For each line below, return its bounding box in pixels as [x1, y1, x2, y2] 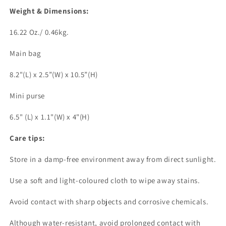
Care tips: [10, 133, 45, 143]
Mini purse [10, 91, 45, 101]
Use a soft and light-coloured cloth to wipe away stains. [10, 176, 200, 186]
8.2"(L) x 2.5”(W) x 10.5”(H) [10, 70, 98, 80]
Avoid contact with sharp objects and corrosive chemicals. [10, 197, 209, 207]
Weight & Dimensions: [10, 6, 89, 16]
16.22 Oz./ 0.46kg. [10, 27, 69, 37]
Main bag [10, 48, 41, 59]
